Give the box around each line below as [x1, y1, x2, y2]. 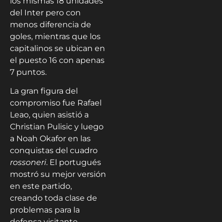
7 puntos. [10, 67, 47, 77]
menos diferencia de [10, 19, 91, 29]
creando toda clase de [10, 193, 97, 203]
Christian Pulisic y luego [10, 121, 104, 131]
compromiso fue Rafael [10, 98, 102, 108]
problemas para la [10, 205, 80, 215]
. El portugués [46, 157, 101, 167]
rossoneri [10, 157, 46, 167]
